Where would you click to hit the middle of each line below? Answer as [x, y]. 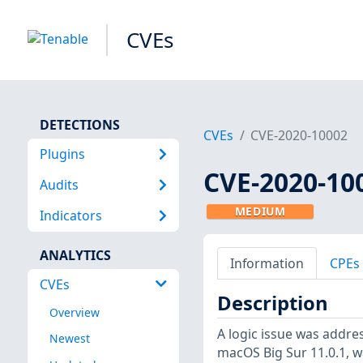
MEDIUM [260, 211]
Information [267, 263]
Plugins [62, 154]
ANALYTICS [75, 255]
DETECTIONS [79, 124]
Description [272, 303]
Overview [74, 313]
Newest [69, 339]
